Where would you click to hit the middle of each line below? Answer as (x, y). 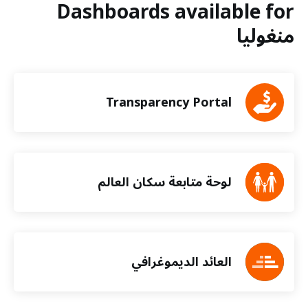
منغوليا (265, 37)
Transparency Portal (169, 102)
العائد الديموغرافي (181, 262)
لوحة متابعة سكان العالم (165, 182)
